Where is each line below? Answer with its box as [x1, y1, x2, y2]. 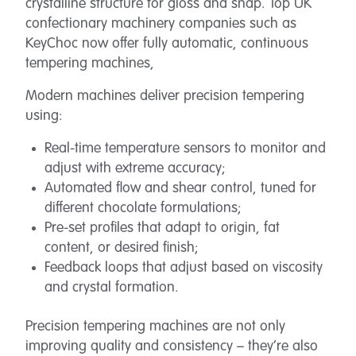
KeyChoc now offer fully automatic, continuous [25, 37, 308, 51]
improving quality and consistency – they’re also [25, 339, 318, 354]
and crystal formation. [44, 281, 179, 295]
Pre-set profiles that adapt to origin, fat [44, 221, 280, 235]
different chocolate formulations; [44, 201, 242, 215]
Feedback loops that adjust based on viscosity [44, 261, 323, 275]
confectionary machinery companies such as [25, 17, 296, 31]
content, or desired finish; [44, 241, 199, 255]
